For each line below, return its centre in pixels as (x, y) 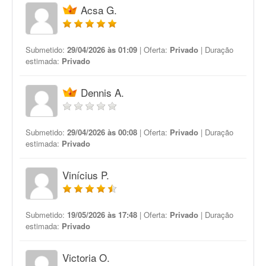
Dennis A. (102, 92)
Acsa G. (99, 10)
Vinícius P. (86, 175)
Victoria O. (86, 257)
